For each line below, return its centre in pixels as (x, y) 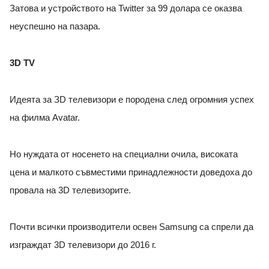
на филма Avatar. (46, 118)
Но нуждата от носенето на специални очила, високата (124, 155)
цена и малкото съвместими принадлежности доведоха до (131, 173)
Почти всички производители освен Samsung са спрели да (131, 227)
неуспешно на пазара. (56, 27)
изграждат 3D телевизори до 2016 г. (83, 245)
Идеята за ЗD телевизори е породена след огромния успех (132, 100)
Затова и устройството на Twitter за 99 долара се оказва (126, 9)
